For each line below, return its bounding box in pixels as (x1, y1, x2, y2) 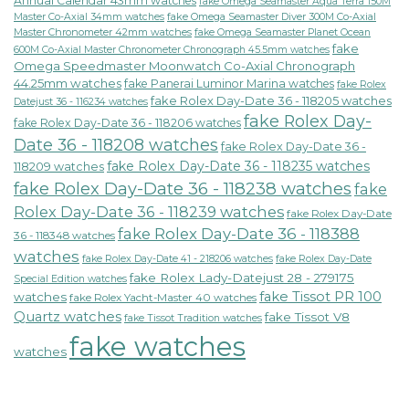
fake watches (69, 330, 246, 363)
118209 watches (14, 160, 104, 174)
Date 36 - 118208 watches (14, 135, 218, 155)
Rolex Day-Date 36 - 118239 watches (14, 203, 284, 222)
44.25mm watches (14, 76, 121, 91)
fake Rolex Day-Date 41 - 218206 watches (82, 253, 273, 266)
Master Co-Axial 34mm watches (14, 11, 164, 24)
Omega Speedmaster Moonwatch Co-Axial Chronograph (14, 58, 355, 74)
